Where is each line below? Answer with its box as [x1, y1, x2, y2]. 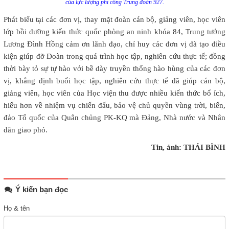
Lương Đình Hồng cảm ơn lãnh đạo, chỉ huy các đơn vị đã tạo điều [4, 39, 225, 48]
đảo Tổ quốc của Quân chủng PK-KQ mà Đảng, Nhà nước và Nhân [4, 113, 225, 122]
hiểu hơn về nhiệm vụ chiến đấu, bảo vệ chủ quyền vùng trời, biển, [4, 101, 225, 109]
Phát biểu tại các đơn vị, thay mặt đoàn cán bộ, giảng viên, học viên [4, 15, 225, 24]
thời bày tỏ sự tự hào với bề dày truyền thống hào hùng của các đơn [4, 64, 225, 73]
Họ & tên [4, 204, 30, 212]
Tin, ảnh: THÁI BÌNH [151, 143, 225, 151]
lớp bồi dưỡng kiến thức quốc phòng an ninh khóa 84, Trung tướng [4, 27, 225, 36]
